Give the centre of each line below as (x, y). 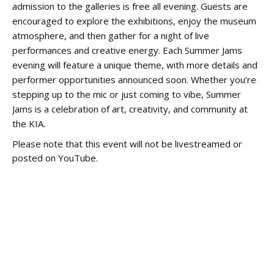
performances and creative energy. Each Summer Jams (127, 50)
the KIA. (29, 124)
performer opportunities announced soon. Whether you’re (134, 80)
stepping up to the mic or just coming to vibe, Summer (127, 94)
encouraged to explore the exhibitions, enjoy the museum (134, 21)
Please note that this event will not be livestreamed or (127, 144)
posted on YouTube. (55, 158)
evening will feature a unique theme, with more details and (135, 65)
